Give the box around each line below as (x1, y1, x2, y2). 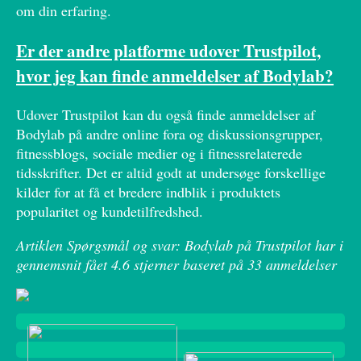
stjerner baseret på (130, 254, 247, 274)
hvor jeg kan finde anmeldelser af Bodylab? (16, 62, 334, 88)
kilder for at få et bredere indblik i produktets (16, 181, 280, 201)
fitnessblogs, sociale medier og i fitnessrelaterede (16, 143, 302, 163)
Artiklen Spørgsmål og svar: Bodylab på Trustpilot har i (16, 234, 343, 255)
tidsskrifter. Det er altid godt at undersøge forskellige (16, 162, 326, 182)
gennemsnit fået (16, 254, 111, 274)
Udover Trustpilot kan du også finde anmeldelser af (16, 104, 315, 124)
